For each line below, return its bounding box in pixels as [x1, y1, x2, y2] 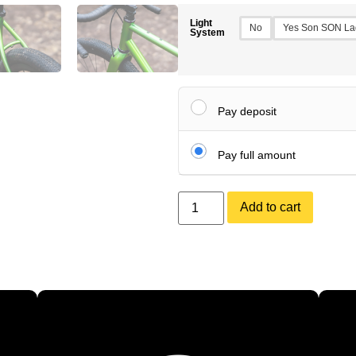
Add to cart [240, 199, 301, 214]
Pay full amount [218, 148, 296, 161]
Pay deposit [218, 104, 277, 118]
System [190, 26, 225, 38]
